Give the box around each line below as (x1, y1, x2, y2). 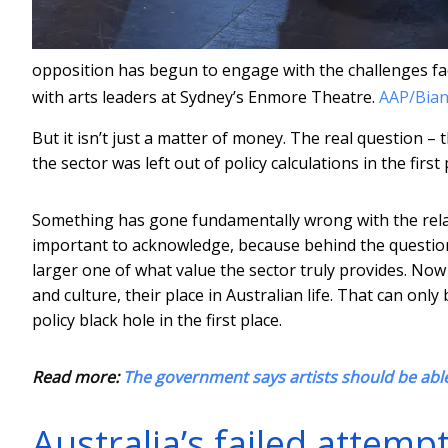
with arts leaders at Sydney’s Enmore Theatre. (32, 85, 375, 108)
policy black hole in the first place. (32, 308, 282, 331)
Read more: (32, 365, 123, 388)
